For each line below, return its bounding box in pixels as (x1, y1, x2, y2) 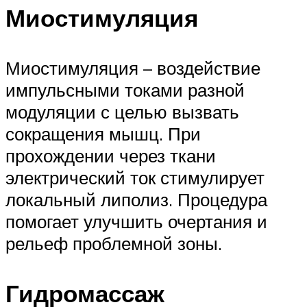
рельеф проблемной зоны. (5, 232, 222, 254)
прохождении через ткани (5, 144, 216, 167)
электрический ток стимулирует (5, 166, 265, 188)
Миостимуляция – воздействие (5, 56, 260, 79)
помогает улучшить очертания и (5, 210, 267, 232)
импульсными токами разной (5, 78, 245, 101)
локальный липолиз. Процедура (5, 188, 267, 210)
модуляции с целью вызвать (5, 100, 239, 123)
